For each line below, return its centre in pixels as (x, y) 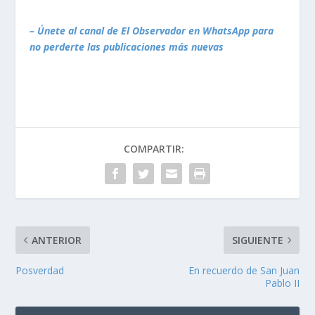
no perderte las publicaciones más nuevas (127, 46)
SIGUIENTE (257, 240)
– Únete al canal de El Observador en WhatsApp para (152, 30)
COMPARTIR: (154, 148)
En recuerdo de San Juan (244, 270)
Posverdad (40, 270)
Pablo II (282, 283)
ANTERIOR (57, 240)
